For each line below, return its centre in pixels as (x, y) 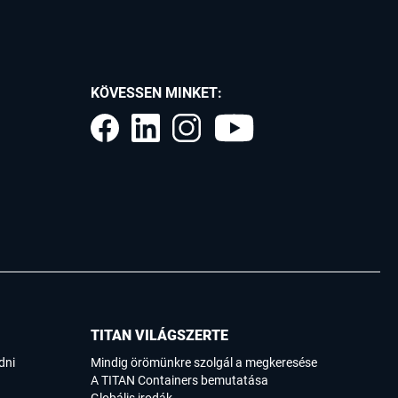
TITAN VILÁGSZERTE (159, 336)
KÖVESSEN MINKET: (156, 93)
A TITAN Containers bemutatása (179, 381)
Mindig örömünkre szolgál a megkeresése (204, 363)
